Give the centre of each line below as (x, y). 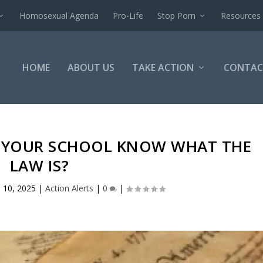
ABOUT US (91, 68)
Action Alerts (70, 188)
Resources (241, 15)
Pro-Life (128, 15)
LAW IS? (39, 166)
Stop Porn (177, 15)
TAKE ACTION (163, 68)
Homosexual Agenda (59, 15)
